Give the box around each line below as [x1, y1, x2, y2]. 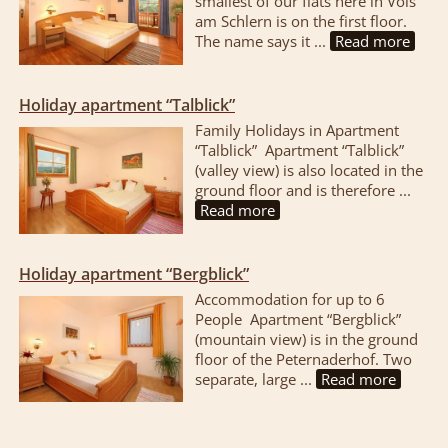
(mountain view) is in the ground [194, 328, 418, 349]
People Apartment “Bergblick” [194, 308, 401, 329]
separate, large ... [194, 368, 316, 389]
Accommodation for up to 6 [194, 288, 385, 309]
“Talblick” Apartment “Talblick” [194, 140, 404, 161]
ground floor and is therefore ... [194, 180, 411, 201]
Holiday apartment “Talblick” [18, 94, 235, 117]
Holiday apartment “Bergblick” [18, 262, 249, 285]
